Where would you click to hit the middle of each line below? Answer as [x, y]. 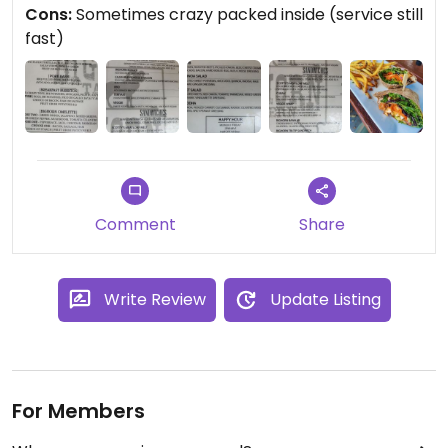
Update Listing [325, 300]
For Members [78, 411]
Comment [135, 225]
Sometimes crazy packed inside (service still [247, 15]
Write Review [154, 300]
